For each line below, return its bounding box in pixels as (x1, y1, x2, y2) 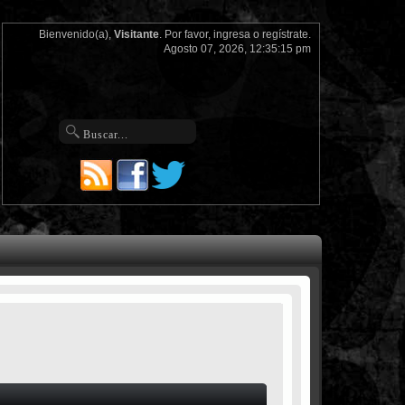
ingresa (212, 28, 250, 41)
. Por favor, (158, 28, 213, 41)
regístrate (261, 28, 308, 41)
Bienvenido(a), (38, 28, 114, 41)
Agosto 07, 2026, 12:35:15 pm (163, 42, 311, 55)
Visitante (113, 28, 159, 41)
